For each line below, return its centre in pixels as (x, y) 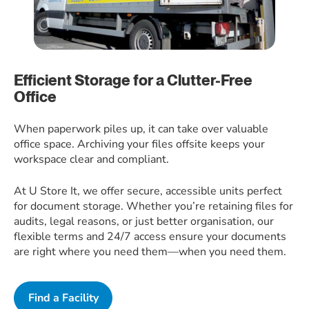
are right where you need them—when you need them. (150, 252)
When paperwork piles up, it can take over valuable (141, 129)
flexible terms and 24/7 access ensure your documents (150, 237)
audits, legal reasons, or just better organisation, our (144, 221)
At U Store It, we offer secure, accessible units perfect (148, 191)
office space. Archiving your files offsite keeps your (139, 144)
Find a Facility (63, 298)
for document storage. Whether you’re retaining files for (153, 206)
